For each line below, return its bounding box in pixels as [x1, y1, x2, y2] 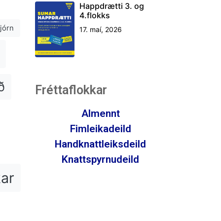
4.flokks [79, 10, 110, 20]
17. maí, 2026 [79, 25, 122, 34]
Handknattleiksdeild [55, 138, 146, 150]
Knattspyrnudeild [62, 153, 139, 165]
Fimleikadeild [70, 122, 131, 135]
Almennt [81, 107, 120, 119]
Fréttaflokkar [35, 82, 107, 97]
